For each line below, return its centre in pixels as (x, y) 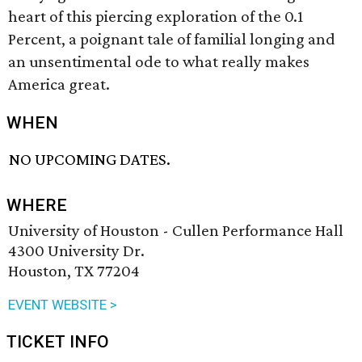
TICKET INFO (58, 342)
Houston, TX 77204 (74, 271)
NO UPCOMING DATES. (90, 160)
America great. (59, 84)
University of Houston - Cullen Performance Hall (176, 231)
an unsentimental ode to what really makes (159, 61)
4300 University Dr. (76, 251)
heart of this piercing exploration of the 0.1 (156, 16)
